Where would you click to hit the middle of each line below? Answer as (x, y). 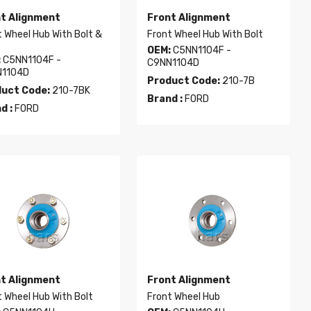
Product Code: (183, 81)
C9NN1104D (173, 63)
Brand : (165, 99)
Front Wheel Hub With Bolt (205, 34)
